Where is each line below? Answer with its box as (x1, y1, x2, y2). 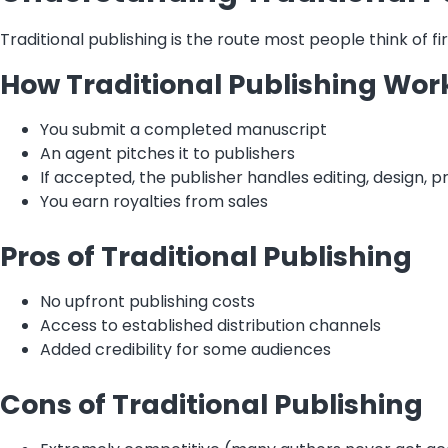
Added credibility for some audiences (40, 337, 331, 361)
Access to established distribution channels (40, 313, 381, 337)
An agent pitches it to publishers (40, 141, 295, 165)
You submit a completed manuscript (40, 117, 327, 141)
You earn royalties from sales (40, 189, 268, 213)
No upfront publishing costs (40, 289, 255, 313)
